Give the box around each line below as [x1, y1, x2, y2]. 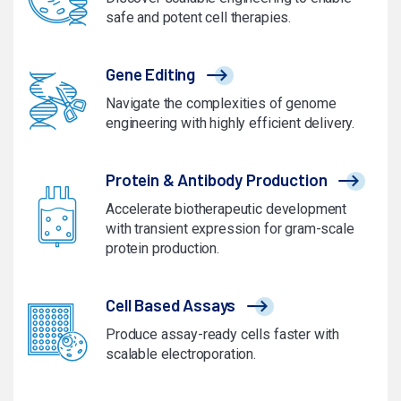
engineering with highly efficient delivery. [106, 114, 355, 132]
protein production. [106, 239, 219, 257]
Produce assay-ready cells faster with [106, 325, 340, 343]
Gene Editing [106, 63, 196, 84]
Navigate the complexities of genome [106, 94, 337, 112]
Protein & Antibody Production [106, 168, 328, 190]
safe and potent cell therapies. [106, 8, 292, 26]
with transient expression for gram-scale [106, 219, 354, 237]
